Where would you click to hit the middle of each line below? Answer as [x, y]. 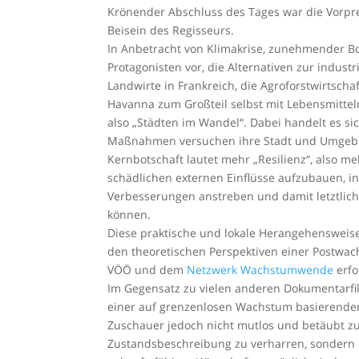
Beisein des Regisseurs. [171, 30]
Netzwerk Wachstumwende [260, 270]
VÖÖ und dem [147, 270]
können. [129, 214]
